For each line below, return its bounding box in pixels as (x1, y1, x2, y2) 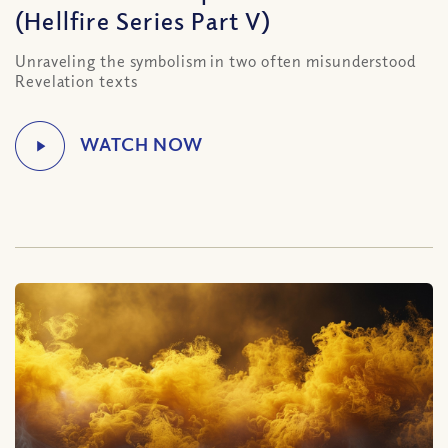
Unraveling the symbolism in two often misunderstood (15, 51, 416, 71)
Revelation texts (15, 71, 138, 91)
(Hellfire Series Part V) (15, 5, 271, 35)
